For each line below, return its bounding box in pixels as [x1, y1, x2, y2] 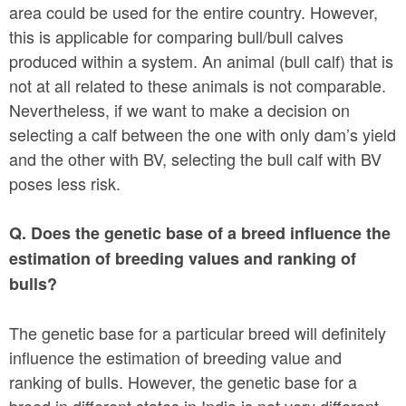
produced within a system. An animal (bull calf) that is [9, 48, 393, 72]
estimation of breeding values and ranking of [9, 246, 356, 270]
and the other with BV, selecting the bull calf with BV [9, 146, 382, 170]
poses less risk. [9, 170, 121, 195]
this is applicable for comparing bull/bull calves [9, 24, 343, 48]
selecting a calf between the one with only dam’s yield [9, 121, 396, 146]
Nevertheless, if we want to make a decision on [9, 97, 350, 121]
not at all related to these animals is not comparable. [9, 72, 386, 97]
